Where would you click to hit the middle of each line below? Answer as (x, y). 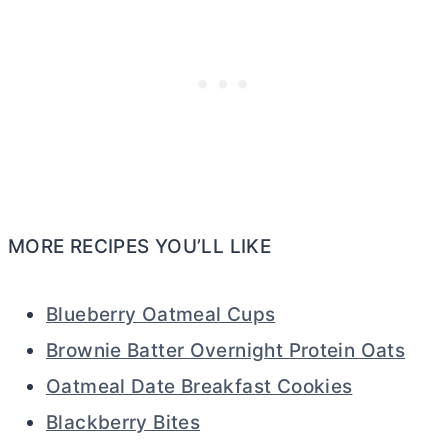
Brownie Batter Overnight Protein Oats (226, 350)
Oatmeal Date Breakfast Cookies (199, 386)
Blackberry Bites (123, 422)
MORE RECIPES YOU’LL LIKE (140, 246)
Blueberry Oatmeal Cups (161, 314)
